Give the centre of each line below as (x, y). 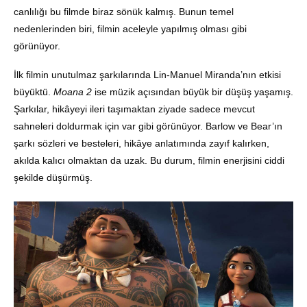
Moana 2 (73, 92)
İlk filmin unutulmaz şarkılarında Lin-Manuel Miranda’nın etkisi (147, 75)
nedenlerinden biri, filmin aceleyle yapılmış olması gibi (130, 29)
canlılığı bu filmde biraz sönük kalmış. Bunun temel (124, 12)
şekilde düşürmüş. (53, 178)
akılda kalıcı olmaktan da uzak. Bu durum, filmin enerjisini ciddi (149, 161)
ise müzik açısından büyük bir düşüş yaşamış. (193, 92)
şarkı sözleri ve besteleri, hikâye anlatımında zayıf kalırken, (142, 144)
